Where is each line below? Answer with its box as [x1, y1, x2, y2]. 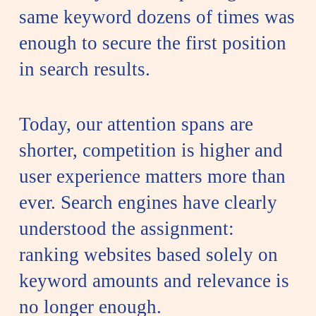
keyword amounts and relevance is [18, 269, 289, 291]
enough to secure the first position [18, 32, 286, 54]
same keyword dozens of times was [18, 6, 295, 28]
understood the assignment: [18, 217, 234, 239]
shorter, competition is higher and [18, 139, 283, 161]
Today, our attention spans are [18, 113, 253, 135]
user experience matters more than [18, 165, 286, 187]
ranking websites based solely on [18, 243, 278, 265]
